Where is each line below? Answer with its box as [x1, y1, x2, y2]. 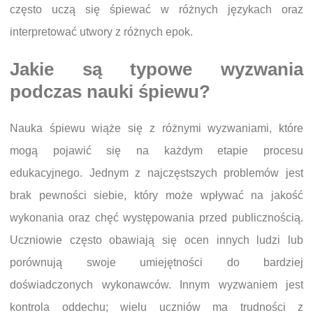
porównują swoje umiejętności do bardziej [10, 256, 303, 269]
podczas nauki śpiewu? [10, 82, 210, 102]
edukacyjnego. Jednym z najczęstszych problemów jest [10, 167, 303, 180]
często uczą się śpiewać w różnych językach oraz [10, 3, 303, 15]
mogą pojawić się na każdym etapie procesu [10, 145, 303, 157]
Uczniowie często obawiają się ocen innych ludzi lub [10, 234, 303, 247]
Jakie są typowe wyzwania [10, 59, 303, 80]
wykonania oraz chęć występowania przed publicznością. [10, 212, 303, 224]
